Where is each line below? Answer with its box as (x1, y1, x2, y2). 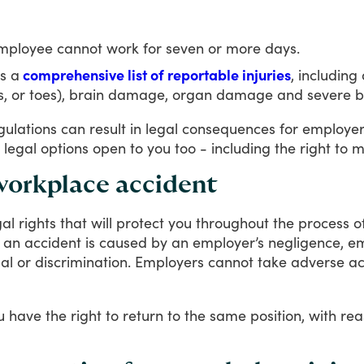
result (89, 119, 126, 137)
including (211, 138, 271, 157)
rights (19, 213, 56, 232)
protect (116, 213, 164, 232)
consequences (182, 119, 275, 137)
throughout (196, 213, 269, 232)
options (41, 138, 89, 157)
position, (250, 305, 305, 324)
